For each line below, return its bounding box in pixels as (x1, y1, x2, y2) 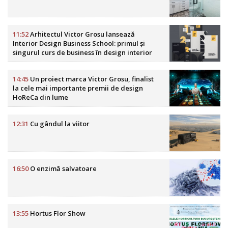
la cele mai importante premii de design (13, 83, 143, 93)
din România (13, 57, 53, 67)
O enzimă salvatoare (28, 164, 97, 174)
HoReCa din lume (13, 93, 68, 102)
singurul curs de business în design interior (13, 48, 152, 58)
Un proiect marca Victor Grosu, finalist (28, 74, 154, 84)
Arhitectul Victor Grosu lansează (28, 30, 135, 39)
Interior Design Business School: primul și (13, 39, 145, 48)
